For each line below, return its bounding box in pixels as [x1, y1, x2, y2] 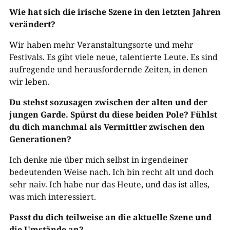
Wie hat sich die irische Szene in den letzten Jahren [9, 6, 221, 17]
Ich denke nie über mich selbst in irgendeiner [9, 154, 188, 165]
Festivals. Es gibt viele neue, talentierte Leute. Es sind [9, 51, 218, 63]
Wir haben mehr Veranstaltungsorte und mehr [9, 39, 194, 50]
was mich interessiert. [9, 190, 96, 202]
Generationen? [9, 133, 71, 145]
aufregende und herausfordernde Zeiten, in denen [9, 63, 207, 75]
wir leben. [9, 75, 49, 87]
